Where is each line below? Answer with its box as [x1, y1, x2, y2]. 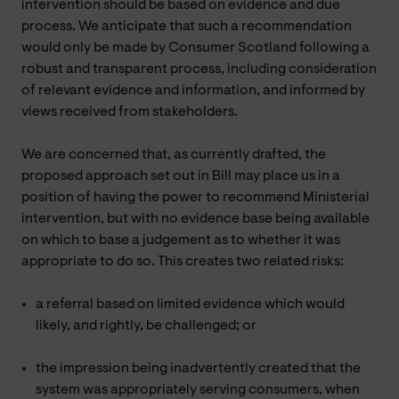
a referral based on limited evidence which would [36, 297, 345, 312]
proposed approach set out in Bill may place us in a [21, 168, 340, 183]
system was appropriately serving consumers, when [36, 382, 360, 397]
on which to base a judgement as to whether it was [21, 232, 340, 248]
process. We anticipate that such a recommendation [21, 19, 352, 34]
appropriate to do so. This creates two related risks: [21, 254, 344, 269]
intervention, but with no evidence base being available [21, 211, 370, 226]
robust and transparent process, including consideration [21, 61, 377, 77]
